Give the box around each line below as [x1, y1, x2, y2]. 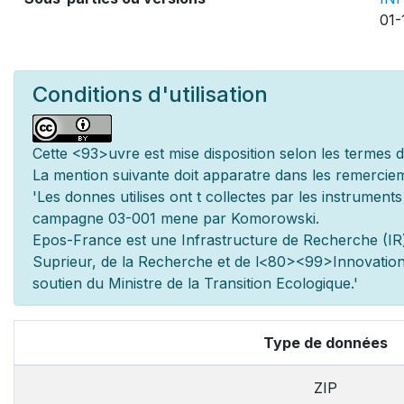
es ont [150, 188, 197, 206]
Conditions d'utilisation [32, 81, 268, 107]
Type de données [262, 334, 388, 352]
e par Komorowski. [190, 209, 319, 227]
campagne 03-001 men [32, 209, 190, 227]
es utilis [100, 188, 150, 206]
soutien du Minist [32, 274, 148, 292]
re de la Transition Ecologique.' [148, 274, 358, 292]
